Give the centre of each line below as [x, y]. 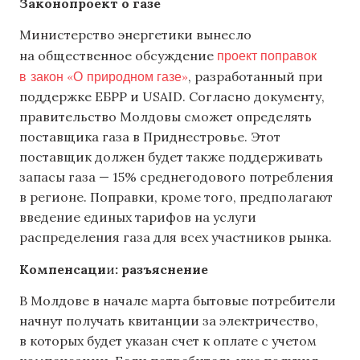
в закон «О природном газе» [104, 76]
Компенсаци [63, 269]
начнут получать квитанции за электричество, [169, 320]
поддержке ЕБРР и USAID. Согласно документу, [172, 97]
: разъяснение [162, 269]
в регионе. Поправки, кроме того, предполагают [176, 197]
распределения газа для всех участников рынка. [176, 237]
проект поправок [267, 55]
